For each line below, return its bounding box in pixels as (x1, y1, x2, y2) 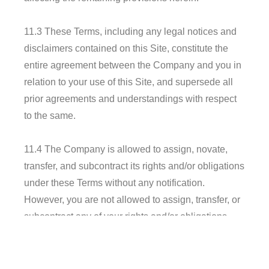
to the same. (24, 110, 76, 121)
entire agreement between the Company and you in (24, 59, 241, 70)
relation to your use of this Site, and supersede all (24, 76, 233, 87)
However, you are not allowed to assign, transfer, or (24, 194, 240, 205)
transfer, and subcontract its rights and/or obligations (24, 160, 244, 171)
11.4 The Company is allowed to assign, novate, (24, 144, 228, 154)
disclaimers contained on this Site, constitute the (24, 43, 228, 53)
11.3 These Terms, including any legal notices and (24, 26, 237, 37)
